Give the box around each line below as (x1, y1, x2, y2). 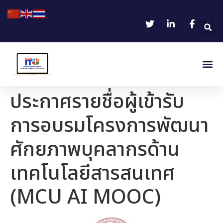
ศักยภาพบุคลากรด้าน (10, 135, 180, 165)
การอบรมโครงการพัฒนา (10, 111, 209, 141)
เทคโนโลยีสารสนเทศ (10, 159, 175, 189)
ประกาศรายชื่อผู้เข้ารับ (10, 87, 184, 117)
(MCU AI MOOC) (10, 183, 161, 213)
